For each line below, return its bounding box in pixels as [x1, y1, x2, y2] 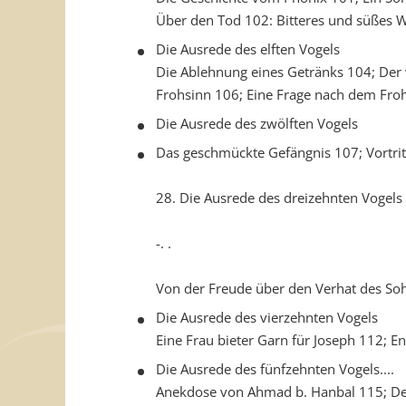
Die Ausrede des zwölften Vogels [156, 114, 358, 132]
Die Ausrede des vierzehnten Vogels [156, 308, 378, 326]
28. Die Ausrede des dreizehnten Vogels [156, 188, 402, 207]
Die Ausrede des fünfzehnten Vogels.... [156, 360, 394, 378]
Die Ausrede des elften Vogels [156, 40, 340, 58]
